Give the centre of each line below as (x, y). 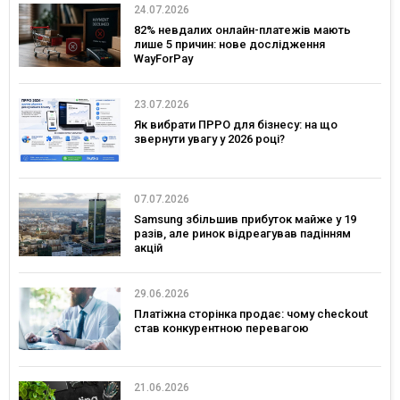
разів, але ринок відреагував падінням (242, 233)
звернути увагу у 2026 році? (209, 139)
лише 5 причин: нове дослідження (229, 45)
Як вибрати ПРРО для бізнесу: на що (236, 125)
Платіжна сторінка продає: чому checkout (251, 313)
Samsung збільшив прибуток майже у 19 (245, 219)
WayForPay (163, 59)
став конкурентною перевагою (221, 328)
